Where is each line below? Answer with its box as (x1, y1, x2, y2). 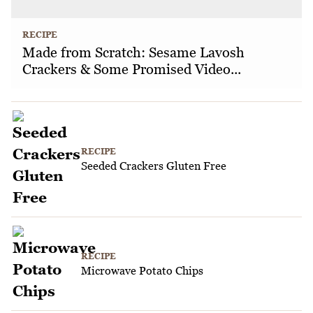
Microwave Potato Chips (81, 263, 203, 277)
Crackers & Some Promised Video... (22, 61, 241, 78)
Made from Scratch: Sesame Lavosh (22, 44, 245, 61)
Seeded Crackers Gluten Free (81, 159, 226, 173)
